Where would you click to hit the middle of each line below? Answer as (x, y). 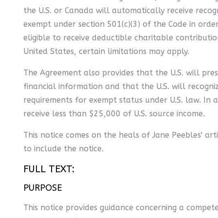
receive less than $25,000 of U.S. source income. (114, 114)
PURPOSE (43, 188)
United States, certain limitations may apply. (106, 51)
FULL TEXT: (49, 169)
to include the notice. (64, 149)
